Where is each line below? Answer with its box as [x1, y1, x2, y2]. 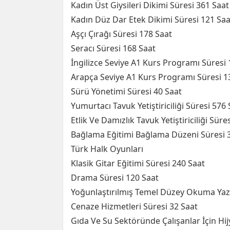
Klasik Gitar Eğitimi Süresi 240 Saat [71, 158, 205, 169]
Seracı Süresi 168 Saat [71, 43, 156, 54]
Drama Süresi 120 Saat [71, 172, 159, 183]
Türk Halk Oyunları [71, 143, 143, 155]
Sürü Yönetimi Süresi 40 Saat [71, 86, 182, 97]
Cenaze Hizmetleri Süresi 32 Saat [71, 201, 198, 212]
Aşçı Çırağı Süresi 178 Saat [71, 28, 172, 40]
